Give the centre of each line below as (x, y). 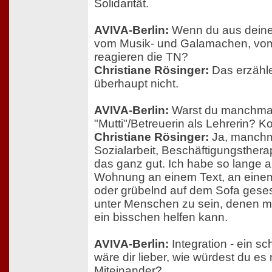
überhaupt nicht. (136, 84)
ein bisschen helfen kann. (161, 217)
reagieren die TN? (141, 57)
